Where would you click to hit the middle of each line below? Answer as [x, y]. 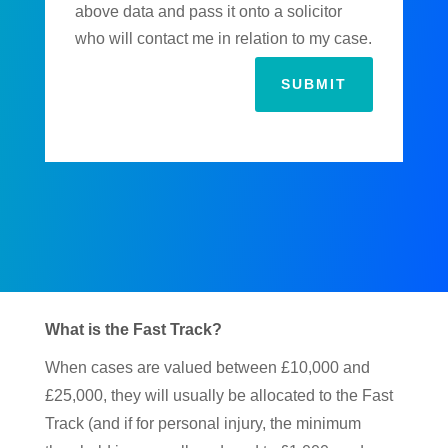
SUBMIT [314, 84]
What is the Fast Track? [133, 330]
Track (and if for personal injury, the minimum [202, 424]
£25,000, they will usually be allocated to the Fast [218, 396]
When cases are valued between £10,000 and [207, 368]
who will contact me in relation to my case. [224, 39]
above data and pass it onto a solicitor [209, 12]
